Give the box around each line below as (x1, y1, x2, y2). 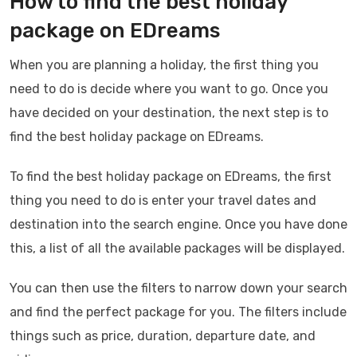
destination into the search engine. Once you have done (10, 217, 347, 233)
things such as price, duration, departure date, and (10, 328, 316, 344)
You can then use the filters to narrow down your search (10, 280, 347, 296)
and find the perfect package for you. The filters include (10, 304, 347, 320)
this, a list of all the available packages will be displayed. (10, 241, 345, 257)
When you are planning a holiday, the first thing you (10, 57, 319, 73)
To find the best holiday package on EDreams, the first (10, 169, 331, 185)
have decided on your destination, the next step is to (10, 105, 328, 121)
